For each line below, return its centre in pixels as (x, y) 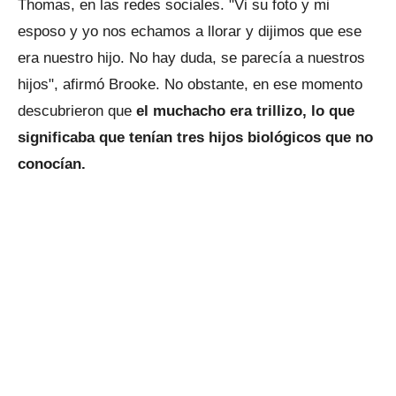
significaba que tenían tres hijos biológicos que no (195, 138)
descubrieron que (77, 111)
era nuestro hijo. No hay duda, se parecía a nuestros (191, 58)
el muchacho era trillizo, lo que (245, 111)
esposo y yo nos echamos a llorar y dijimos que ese (190, 32)
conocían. (54, 164)
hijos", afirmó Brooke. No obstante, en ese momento (190, 85)
